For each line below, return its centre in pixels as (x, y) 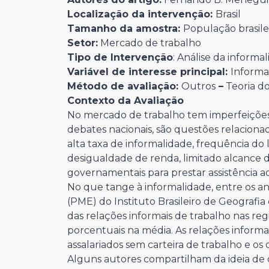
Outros (198, 86)
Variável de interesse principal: (149, 72)
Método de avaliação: (124, 86)
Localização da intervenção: (141, 14)
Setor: (83, 43)
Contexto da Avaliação (125, 101)
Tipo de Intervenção (120, 58)
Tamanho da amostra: (125, 29)
